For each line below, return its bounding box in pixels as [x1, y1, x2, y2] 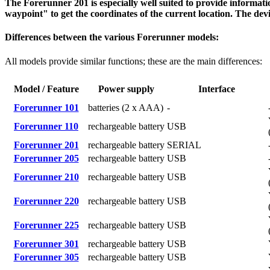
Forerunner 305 [13, 251, 79, 262]
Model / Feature [13, 83, 79, 94]
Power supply [98, 83, 154, 94]
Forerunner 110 [14, 121, 78, 131]
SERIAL [167, 139, 201, 150]
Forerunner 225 [13, 219, 79, 230]
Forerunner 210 [13, 171, 79, 182]
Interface [198, 83, 235, 94]
